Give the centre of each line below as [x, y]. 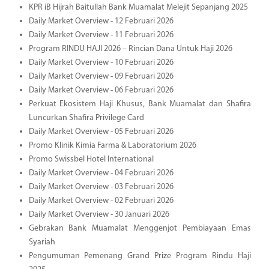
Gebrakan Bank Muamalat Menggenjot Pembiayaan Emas [140, 228]
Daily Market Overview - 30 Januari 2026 [99, 214]
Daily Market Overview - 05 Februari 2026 [101, 131]
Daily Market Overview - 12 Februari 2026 [101, 21]
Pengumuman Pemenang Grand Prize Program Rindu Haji [140, 256]
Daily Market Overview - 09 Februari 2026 [101, 76]
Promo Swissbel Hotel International [91, 159]
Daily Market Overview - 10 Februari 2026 [101, 62]
